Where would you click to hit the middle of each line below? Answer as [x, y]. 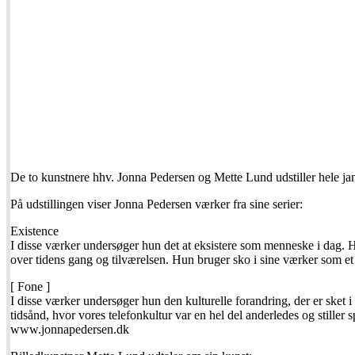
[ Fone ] [30, 287]
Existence [34, 231]
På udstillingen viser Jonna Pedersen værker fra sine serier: [157, 204]
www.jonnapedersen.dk [70, 330]
